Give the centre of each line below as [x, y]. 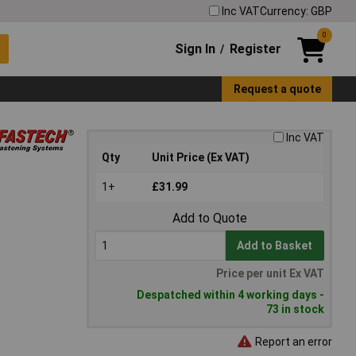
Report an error [292, 341]
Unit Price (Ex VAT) [201, 158]
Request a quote [277, 89]
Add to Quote [209, 219]
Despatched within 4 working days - [230, 295]
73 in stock [295, 310]
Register [255, 48]
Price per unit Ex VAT [270, 274]
